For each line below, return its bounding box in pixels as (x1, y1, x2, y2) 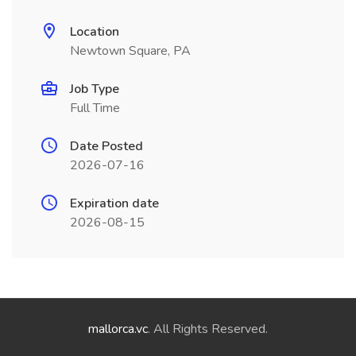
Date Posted (70, 137, 143, 155)
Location (70, 23, 119, 41)
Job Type (70, 80, 119, 98)
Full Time (70, 99, 120, 117)
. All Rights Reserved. (148, 320, 268, 338)
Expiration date (70, 195, 159, 212)
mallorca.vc (88, 320, 148, 338)
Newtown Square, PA (70, 42, 191, 60)
